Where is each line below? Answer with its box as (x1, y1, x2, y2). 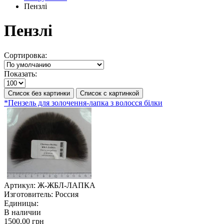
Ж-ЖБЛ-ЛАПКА (37, 180, 95, 189)
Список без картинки (8, 89, 70, 97)
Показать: (4, 69, 37, 78)
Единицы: (4, 198, 38, 207)
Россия (55, 189, 78, 198)
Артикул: (4, 180, 35, 189)
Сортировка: (4, 50, 47, 59)
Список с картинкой (80, 89, 139, 97)
